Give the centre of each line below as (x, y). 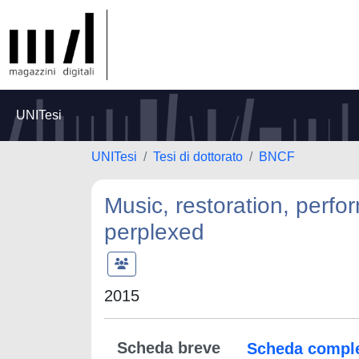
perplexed (154, 232)
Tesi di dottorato (198, 157)
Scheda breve (169, 348)
